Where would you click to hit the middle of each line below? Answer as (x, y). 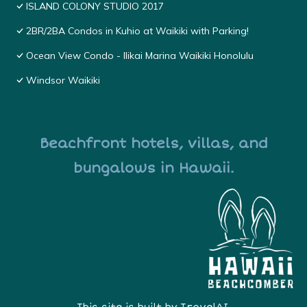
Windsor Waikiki (63, 81)
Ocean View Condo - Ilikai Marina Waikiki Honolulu (140, 56)
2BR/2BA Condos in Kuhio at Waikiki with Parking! (137, 31)
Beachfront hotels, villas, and (153, 144)
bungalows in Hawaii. (153, 169)
